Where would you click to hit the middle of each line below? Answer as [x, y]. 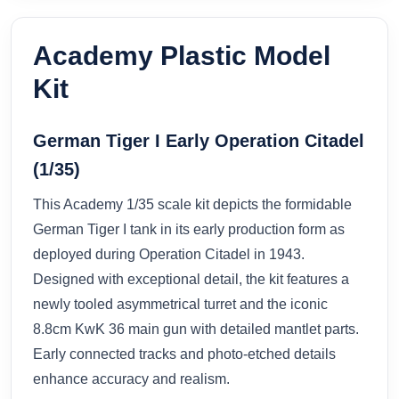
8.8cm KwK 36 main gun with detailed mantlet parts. [196, 329]
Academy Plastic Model [182, 55]
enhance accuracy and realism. [131, 379]
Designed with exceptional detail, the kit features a [191, 279]
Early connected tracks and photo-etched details [184, 354]
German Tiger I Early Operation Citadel [199, 140]
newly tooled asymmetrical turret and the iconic [180, 304]
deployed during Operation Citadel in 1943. [169, 254]
